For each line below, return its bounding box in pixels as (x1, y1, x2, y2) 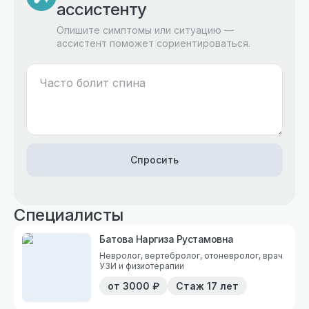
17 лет (207, 279, 239, 292)
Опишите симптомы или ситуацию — (57, 23, 234, 36)
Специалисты (14, 204, 123, 225)
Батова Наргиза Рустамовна (99, 232, 234, 245)
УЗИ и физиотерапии (99, 260, 184, 271)
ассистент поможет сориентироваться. (57, 37, 250, 49)
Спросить (130, 154, 179, 166)
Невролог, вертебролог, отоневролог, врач (99, 250, 145, 261)
